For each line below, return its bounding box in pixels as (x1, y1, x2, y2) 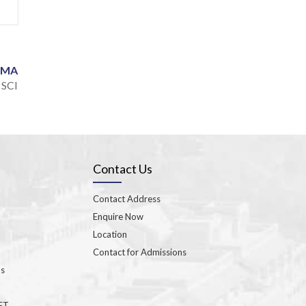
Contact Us (93, 161, 152, 176)
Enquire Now (93, 210, 143, 222)
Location (93, 228, 127, 240)
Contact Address (93, 193, 161, 204)
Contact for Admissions (93, 246, 186, 258)
